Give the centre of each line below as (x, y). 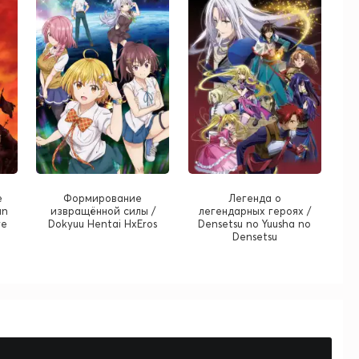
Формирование (103, 198)
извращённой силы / (103, 211)
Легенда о (254, 198)
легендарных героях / (254, 211)
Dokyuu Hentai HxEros (103, 224)
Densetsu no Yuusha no (255, 224)
